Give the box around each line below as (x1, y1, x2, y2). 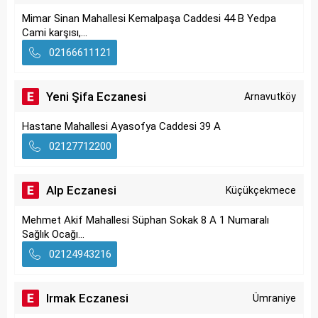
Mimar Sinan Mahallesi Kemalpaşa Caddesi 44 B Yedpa (22, 12, 276, 25)
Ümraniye (253, 292, 296, 304)
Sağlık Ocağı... (22, 228, 84, 241)
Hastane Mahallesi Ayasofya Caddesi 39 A (22, 120, 221, 133)
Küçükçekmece (226, 185, 296, 196)
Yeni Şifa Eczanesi (46, 89, 146, 104)
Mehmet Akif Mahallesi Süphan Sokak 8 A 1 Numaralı (22, 214, 269, 226)
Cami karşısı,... (22, 26, 87, 39)
